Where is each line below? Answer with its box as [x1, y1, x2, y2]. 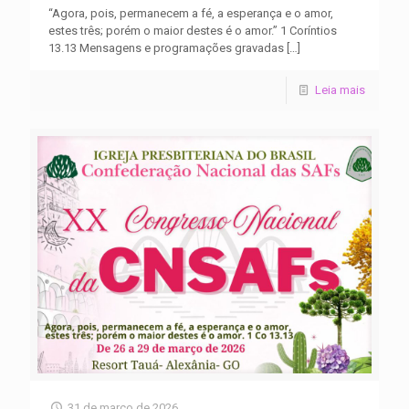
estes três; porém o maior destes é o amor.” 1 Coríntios [48, 24, 337, 37]
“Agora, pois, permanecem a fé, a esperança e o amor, [48, 6, 333, 20]
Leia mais [315, 83, 365, 97]
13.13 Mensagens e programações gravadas [48, 41, 284, 55]
